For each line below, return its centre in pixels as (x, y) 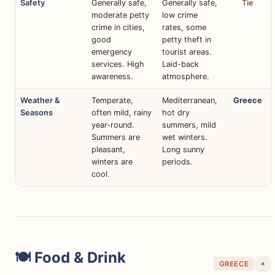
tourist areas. (187, 52)
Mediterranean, (190, 100)
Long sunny (183, 149)
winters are (112, 161)
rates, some (184, 27)
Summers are (116, 137)
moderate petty (120, 15)
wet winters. (185, 137)
